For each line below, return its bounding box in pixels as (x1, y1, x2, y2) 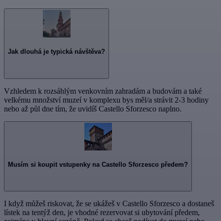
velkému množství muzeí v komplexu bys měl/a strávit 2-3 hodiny (4, 95, 209, 104)
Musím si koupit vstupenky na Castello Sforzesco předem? (8, 160, 188, 168)
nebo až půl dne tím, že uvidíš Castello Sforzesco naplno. (4, 104, 182, 113)
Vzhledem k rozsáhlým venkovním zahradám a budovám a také (4, 86, 202, 95)
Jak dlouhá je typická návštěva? (8, 48, 105, 56)
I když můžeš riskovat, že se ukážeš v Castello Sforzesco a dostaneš (4, 199, 214, 208)
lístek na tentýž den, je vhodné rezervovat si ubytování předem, (4, 208, 200, 217)
